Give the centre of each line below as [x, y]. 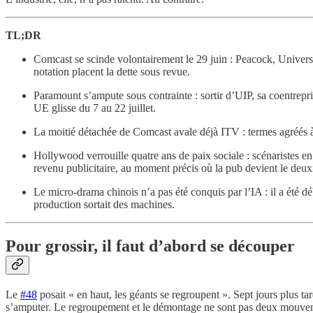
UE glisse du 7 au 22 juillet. [95, 108]
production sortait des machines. [104, 204]
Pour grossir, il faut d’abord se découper [150, 246]
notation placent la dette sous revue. [112, 71]
